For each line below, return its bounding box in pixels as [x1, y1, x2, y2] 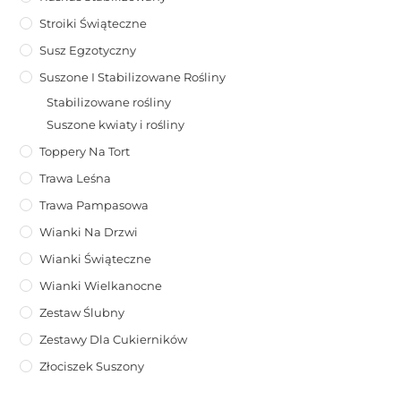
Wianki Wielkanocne [39, 278, 163, 294]
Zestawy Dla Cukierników [39, 332, 188, 347]
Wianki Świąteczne [39, 252, 152, 267]
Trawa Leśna [39, 171, 112, 186]
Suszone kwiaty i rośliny [47, 117, 185, 132]
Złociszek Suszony [39, 359, 145, 374]
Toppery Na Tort [39, 144, 131, 159]
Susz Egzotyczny [39, 43, 137, 58]
